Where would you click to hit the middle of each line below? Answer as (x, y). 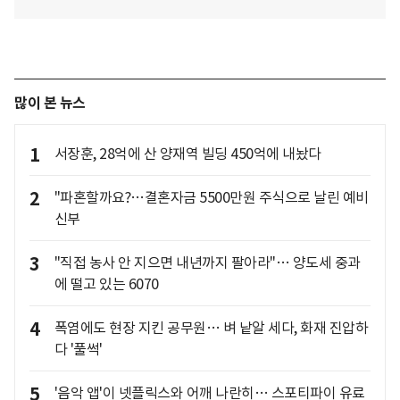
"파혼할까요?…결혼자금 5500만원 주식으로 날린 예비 (211, 197)
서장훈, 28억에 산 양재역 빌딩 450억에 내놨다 (187, 154)
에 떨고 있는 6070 (106, 284)
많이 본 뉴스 (50, 103)
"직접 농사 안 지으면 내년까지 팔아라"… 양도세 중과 (207, 262)
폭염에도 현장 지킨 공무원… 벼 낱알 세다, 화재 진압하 (211, 328)
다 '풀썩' (78, 349)
